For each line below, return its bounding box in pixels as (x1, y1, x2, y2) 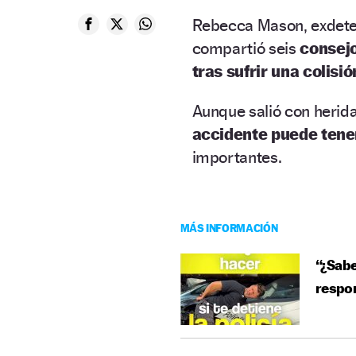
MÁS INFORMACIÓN (180, 220, 278, 234)
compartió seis (192, 37, 300, 58)
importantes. (192, 146, 282, 167)
